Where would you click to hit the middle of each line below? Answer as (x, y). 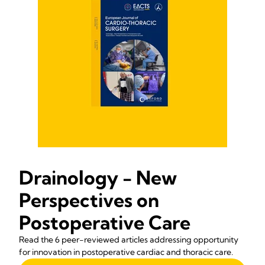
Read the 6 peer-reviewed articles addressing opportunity (129, 240)
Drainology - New (98, 177)
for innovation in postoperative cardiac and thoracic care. (126, 252)
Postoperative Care (105, 222)
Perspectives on (89, 200)
